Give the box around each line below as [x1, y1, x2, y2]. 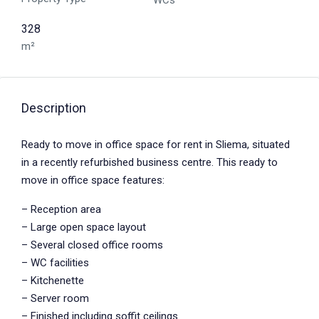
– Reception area [21, 203, 101, 216]
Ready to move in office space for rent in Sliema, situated [21, 138, 290, 151]
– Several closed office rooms [21, 239, 163, 251]
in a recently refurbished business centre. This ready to [21, 156, 278, 169]
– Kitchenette [21, 274, 84, 287]
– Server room [21, 292, 89, 305]
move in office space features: [21, 174, 164, 187]
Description [21, 100, 86, 115]
